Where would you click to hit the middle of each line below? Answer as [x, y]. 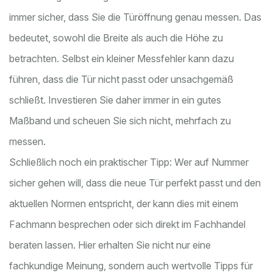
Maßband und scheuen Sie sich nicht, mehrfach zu [120, 121]
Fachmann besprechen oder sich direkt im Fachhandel [127, 225]
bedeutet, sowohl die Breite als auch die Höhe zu [116, 38]
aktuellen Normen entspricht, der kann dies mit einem [124, 204]
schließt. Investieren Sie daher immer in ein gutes [115, 100]
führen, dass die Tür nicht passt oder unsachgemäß [121, 80]
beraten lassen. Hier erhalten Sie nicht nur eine [110, 245]
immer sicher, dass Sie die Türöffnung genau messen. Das [135, 17]
